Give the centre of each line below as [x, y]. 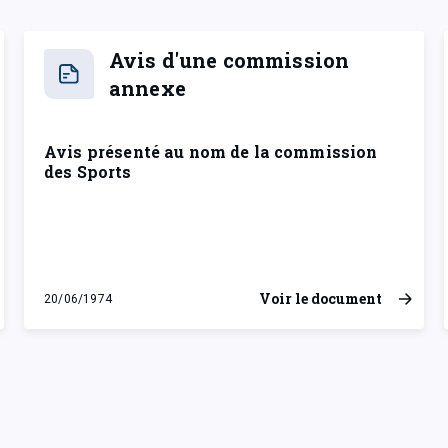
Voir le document [320, 298]
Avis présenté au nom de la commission [211, 151]
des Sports [88, 171]
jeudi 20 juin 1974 [104, 308]
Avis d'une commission [229, 60]
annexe [147, 88]
